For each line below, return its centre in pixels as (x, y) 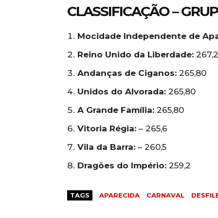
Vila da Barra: (106, 147)
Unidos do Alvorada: (122, 92)
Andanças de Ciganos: (127, 73)
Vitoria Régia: (107, 129)
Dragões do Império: (122, 166)
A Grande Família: (116, 110)
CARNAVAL (165, 195)
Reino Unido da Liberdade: (136, 55)
